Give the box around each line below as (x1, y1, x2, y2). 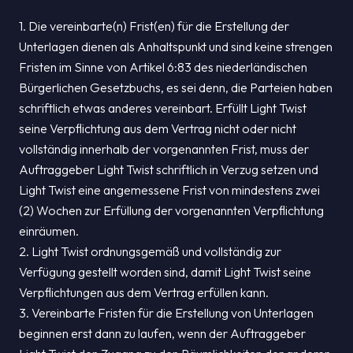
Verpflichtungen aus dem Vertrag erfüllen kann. (19, 284, 269, 300)
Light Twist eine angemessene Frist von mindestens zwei (19, 182, 320, 198)
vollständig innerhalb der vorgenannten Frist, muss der (19, 141, 309, 157)
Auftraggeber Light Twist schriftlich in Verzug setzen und (19, 162, 318, 177)
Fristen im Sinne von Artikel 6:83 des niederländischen (19, 59, 307, 75)
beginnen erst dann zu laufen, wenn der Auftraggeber (19, 325, 306, 341)
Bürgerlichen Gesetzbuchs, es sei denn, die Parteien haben (19, 80, 333, 95)
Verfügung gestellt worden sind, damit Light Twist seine (19, 264, 311, 280)
